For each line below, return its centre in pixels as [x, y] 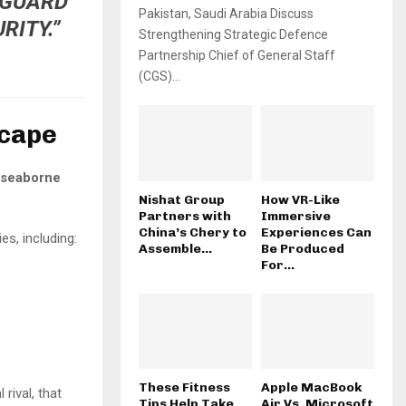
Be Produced [303, 248]
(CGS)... [159, 77]
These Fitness [184, 387]
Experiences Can [316, 232]
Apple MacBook [311, 387]
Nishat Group [182, 199]
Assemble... [175, 248]
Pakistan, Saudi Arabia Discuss [226, 14]
